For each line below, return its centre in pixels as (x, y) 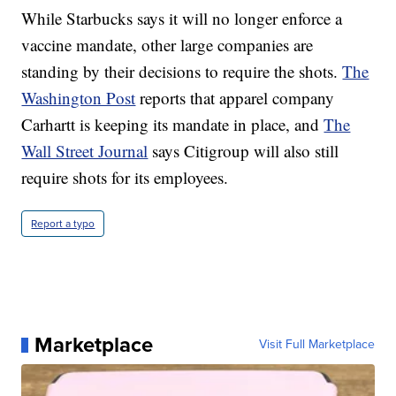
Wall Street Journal (85, 151)
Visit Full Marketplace (316, 345)
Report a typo (63, 224)
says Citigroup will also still (244, 151)
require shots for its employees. (125, 178)
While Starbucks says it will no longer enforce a (182, 19)
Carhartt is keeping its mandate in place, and (173, 125)
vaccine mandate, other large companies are (168, 45)
